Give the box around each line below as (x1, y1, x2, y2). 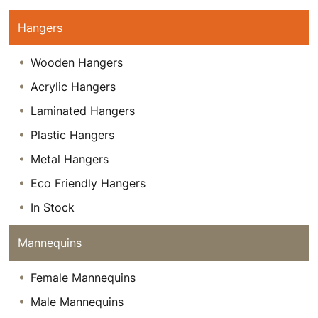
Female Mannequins (31, 270, 136, 285)
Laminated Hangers (31, 103, 136, 118)
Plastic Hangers (31, 127, 115, 142)
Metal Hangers (31, 151, 109, 166)
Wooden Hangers (31, 55, 124, 70)
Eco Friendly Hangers (31, 175, 146, 190)
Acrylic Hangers (31, 79, 116, 94)
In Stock (31, 199, 75, 214)
